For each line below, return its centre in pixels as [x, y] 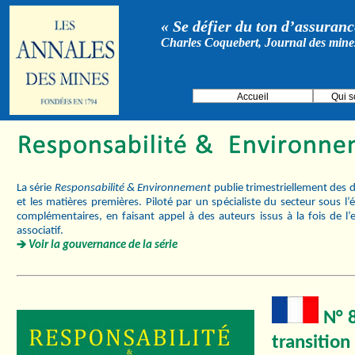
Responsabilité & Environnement [133, 188]
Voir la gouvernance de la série [102, 245]
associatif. [40, 231]
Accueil [253, 97]
